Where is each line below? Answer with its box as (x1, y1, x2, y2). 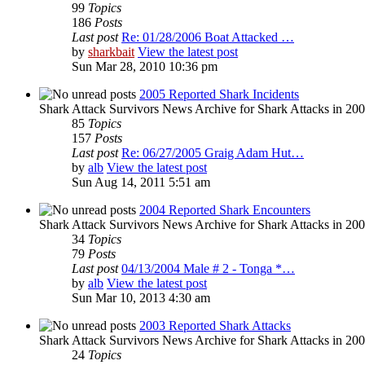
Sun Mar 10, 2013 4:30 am (72, 291, 210, 306)
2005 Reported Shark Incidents (139, 87, 299, 102)
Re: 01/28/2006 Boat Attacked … (121, 30, 294, 45)
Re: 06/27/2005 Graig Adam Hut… (121, 146, 304, 161)
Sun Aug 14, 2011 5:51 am (72, 175, 210, 190)
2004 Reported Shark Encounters (139, 203, 310, 218)
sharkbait (88, 45, 134, 59)
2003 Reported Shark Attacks (139, 319, 291, 333)
